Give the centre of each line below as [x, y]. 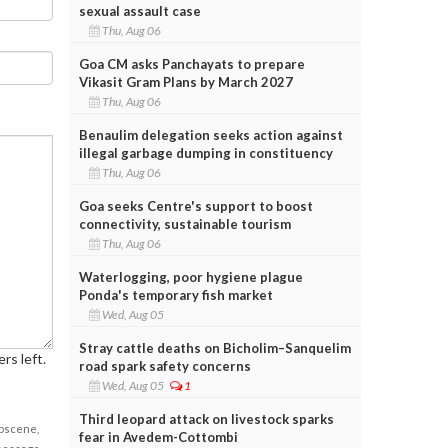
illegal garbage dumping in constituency [205, 152]
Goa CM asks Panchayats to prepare [191, 63]
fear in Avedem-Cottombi [158, 436]
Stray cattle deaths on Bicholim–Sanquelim [214, 347]
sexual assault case [139, 10]
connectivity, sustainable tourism [184, 223]
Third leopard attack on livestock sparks [206, 418]
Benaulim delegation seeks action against [210, 134]
